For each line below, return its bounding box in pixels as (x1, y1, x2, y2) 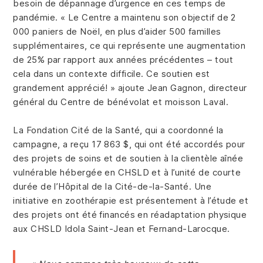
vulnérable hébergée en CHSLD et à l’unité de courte (13, 167, 241, 178)
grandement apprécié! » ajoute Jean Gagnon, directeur (13, 82, 247, 94)
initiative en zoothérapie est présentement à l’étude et (13, 195, 249, 207)
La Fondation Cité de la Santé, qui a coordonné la (13, 124, 224, 136)
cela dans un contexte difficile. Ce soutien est (13, 68, 210, 80)
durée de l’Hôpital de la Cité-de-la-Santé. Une (13, 181, 212, 193)
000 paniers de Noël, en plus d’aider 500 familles (13, 26, 221, 38)
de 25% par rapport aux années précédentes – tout (13, 54, 234, 66)
